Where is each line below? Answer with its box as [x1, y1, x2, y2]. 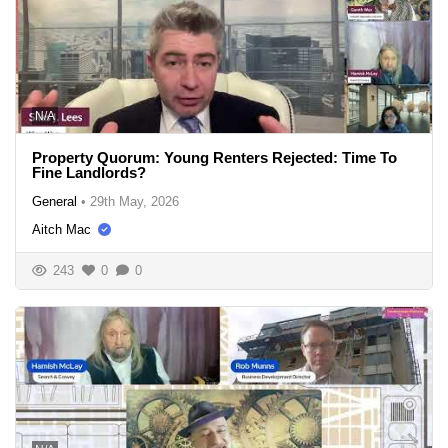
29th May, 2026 [90, 193, 179, 209]
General [32, 193, 77, 209]
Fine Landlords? [32, 163, 146, 181]
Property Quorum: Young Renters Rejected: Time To [32, 148, 397, 166]
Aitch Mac [32, 221, 91, 237]
